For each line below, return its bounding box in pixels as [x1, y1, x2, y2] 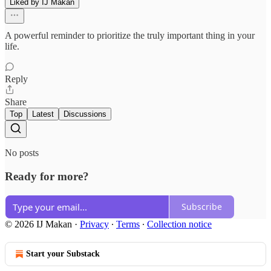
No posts [5, 148, 39, 158]
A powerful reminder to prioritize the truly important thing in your [5, 30, 255, 41]
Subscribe [181, 201, 222, 213]
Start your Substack [26, 249, 100, 258]
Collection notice [147, 218, 212, 229]
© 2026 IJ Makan [5, 218, 72, 229]
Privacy [80, 218, 109, 229]
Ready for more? [5, 169, 89, 183]
